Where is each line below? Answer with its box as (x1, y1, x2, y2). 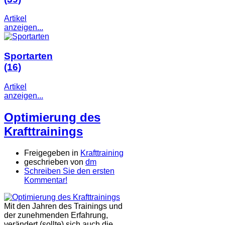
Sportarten (4, 51, 53, 62)
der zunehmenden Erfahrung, (4, 210, 108, 219)
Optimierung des (4, 110, 100, 124)
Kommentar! (24, 175, 67, 184)
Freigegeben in (24, 148, 78, 157)
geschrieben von (24, 157, 85, 166)
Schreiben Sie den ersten (24, 166, 115, 175)
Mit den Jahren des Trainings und (4, 201, 123, 210)
